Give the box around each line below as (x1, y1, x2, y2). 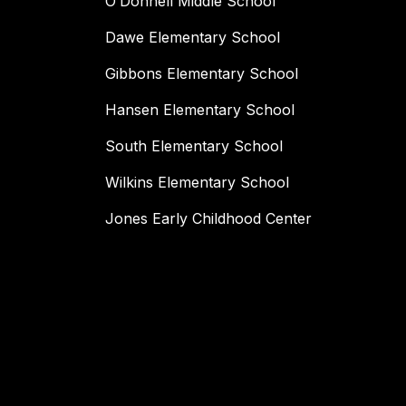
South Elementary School (105, 137, 283, 156)
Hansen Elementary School (105, 101, 295, 120)
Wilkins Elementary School (105, 173, 289, 192)
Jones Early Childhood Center (105, 209, 312, 228)
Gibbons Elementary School (105, 64, 298, 83)
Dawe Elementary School (105, 28, 280, 47)
